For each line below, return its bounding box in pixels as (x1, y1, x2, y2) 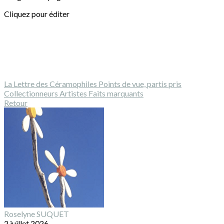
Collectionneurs (4, 88, 59, 98)
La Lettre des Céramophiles (4, 79, 98, 88)
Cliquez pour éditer (4, 9, 69, 18)
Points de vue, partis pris (98, 79, 181, 88)
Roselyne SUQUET (4, 209, 69, 218)
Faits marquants (88, 88, 143, 98)
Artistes (59, 88, 88, 98)
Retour (4, 98, 27, 107)
